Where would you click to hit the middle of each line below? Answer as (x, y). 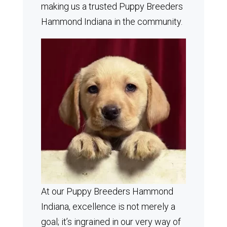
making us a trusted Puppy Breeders (112, 6)
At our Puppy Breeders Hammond (107, 191)
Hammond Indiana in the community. (111, 22)
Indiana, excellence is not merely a (108, 206)
